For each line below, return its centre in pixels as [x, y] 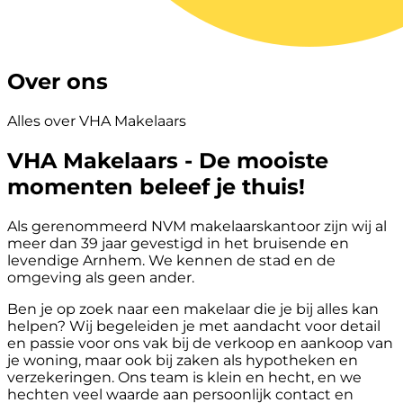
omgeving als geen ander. [101, 277]
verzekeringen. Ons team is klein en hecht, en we [184, 377]
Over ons [58, 81]
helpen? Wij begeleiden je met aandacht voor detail [194, 326]
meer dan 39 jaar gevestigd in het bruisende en [178, 243]
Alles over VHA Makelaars [97, 121]
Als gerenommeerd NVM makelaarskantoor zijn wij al [197, 226]
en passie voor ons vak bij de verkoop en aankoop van [200, 343]
